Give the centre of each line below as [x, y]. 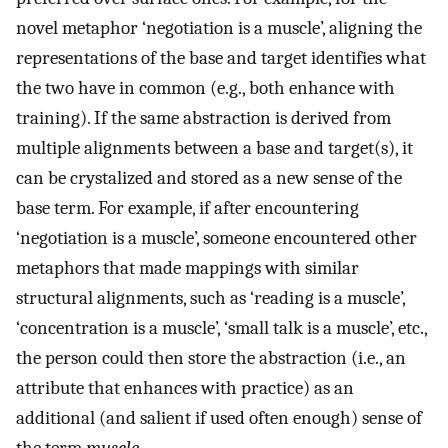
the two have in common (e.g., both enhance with [205, 87]
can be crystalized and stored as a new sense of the [209, 177]
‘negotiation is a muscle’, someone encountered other [216, 237]
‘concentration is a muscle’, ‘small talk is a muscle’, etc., [221, 327]
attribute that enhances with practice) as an [185, 387]
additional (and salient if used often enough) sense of [219, 417]
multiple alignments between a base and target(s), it [214, 147]
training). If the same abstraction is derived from [203, 117]
